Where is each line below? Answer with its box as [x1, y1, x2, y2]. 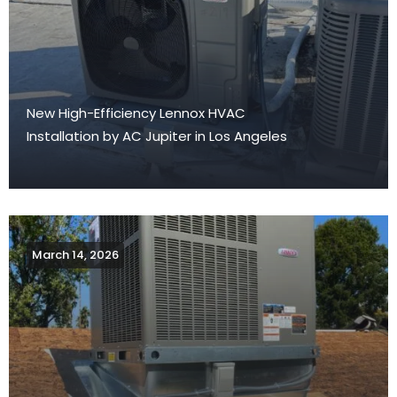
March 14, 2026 [32, 245, 119, 263]
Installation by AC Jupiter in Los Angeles [27, 126, 287, 145]
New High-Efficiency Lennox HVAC [27, 103, 245, 122]
